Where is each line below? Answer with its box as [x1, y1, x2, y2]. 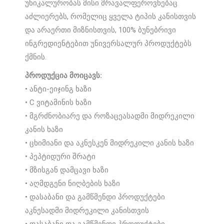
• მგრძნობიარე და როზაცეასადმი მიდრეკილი [25, 111, 195, 121]
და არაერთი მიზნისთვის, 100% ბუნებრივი [25, 25, 176, 35]
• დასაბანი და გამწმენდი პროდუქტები [25, 192, 165, 202]
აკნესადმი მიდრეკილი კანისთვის [25, 206, 149, 215]
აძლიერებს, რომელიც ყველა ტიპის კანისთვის [25, 12, 196, 21]
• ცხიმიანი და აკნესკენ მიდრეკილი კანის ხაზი [25, 138, 194, 148]
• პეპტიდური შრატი [25, 152, 96, 161]
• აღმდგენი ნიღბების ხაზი [25, 179, 120, 188]
